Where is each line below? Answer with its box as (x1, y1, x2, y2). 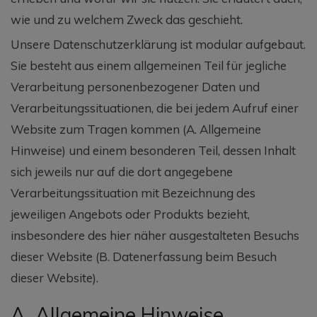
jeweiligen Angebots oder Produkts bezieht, (11, 206, 250, 221)
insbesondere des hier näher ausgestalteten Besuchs (11, 227, 299, 243)
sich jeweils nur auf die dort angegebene (11, 163, 233, 179)
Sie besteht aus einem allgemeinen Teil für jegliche (11, 57, 287, 73)
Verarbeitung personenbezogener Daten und (11, 79, 260, 94)
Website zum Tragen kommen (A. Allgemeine (11, 121, 261, 137)
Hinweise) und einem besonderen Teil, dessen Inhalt (11, 142, 296, 158)
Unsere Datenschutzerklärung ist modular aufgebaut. (11, 36, 306, 52)
